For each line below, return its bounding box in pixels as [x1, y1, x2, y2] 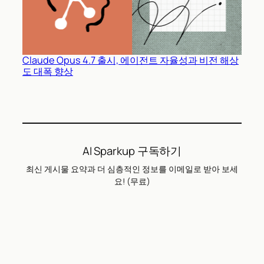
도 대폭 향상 [22, 64, 73, 78]
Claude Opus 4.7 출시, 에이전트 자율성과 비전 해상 [22, 53, 239, 67]
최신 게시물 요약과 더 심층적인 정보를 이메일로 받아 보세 [26, 163, 238, 174]
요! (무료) [114, 175, 150, 187]
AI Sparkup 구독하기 [82, 143, 182, 159]
